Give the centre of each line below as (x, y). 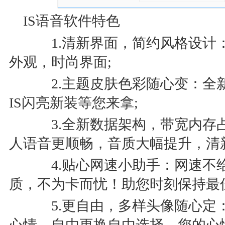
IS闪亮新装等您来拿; (74, 103)
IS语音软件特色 (72, 21)
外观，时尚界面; (60, 62)
